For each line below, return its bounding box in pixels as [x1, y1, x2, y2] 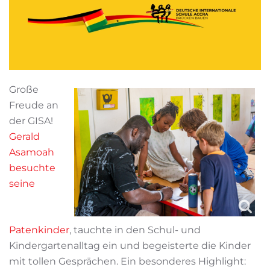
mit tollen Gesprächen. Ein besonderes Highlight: [9, 256, 246, 268]
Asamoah [9, 146, 54, 158]
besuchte [9, 162, 55, 174]
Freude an [9, 99, 58, 111]
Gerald [9, 130, 40, 142]
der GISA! [9, 115, 53, 127]
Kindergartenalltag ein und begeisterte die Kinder [9, 240, 251, 252]
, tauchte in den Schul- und [69, 224, 201, 236]
